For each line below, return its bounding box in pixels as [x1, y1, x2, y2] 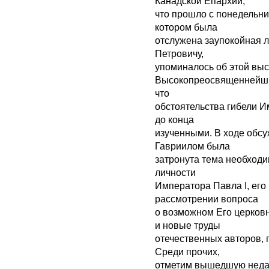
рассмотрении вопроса [155, 194, 258, 205]
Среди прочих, [155, 247, 220, 258]
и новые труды [155, 220, 220, 231]
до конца [155, 115, 194, 125]
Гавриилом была [155, 141, 230, 152]
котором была [155, 22, 217, 33]
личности [155, 168, 196, 178]
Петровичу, [155, 49, 204, 59]
